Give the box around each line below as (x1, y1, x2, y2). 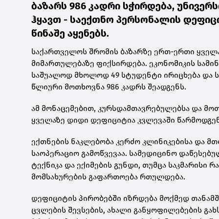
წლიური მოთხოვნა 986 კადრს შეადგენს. (31, 82, 186, 91)
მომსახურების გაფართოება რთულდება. (31, 172, 185, 181)
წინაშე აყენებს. (31, 27, 109, 39)
